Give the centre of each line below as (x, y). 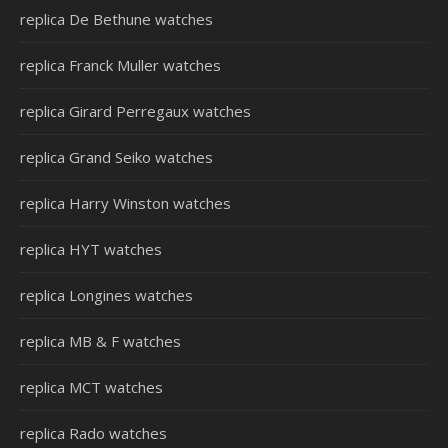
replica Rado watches (93, 433)
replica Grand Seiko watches (116, 157)
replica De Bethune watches (116, 19)
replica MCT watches (91, 387)
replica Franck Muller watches (120, 65)
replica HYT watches (91, 249)
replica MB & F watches (100, 341)
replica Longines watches (106, 295)
